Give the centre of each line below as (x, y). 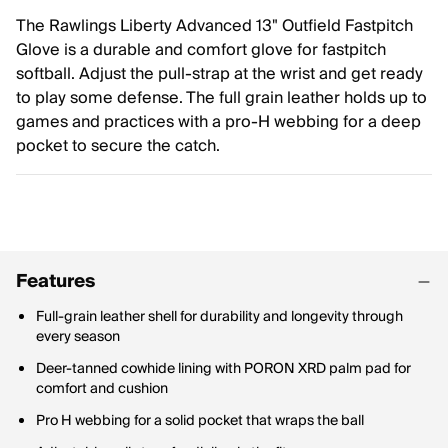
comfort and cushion (102, 389)
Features (55, 281)
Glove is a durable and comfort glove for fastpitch (201, 50)
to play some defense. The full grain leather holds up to (221, 98)
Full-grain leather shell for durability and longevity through (219, 317)
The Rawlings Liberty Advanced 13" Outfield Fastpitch (214, 26)
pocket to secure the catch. (118, 146)
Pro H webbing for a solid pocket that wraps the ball (200, 421)
